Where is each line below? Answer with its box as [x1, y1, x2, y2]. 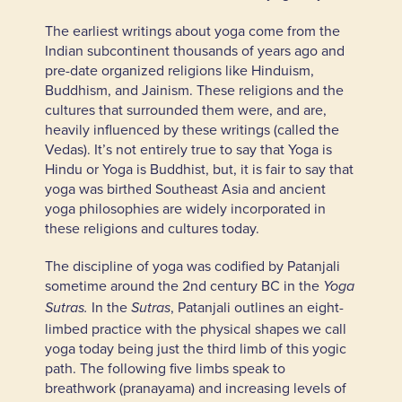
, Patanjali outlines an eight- [170, 297, 344, 317]
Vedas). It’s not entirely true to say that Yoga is [44, 139, 332, 159]
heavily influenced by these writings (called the [44, 119, 339, 139]
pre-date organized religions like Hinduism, [44, 60, 314, 80]
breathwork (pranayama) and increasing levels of [44, 378, 346, 398]
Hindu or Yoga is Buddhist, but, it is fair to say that [44, 159, 354, 179]
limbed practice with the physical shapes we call [44, 319, 346, 338]
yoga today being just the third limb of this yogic [44, 338, 346, 358]
